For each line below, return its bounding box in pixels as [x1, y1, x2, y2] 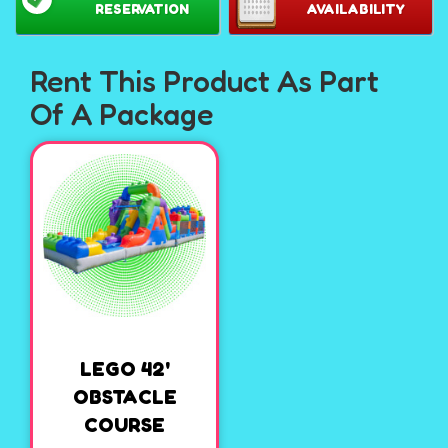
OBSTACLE [72, 385, 177, 410]
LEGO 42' [79, 357, 170, 382]
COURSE [84, 413, 165, 438]
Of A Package [30, 96, 213, 133]
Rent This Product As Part [30, 63, 379, 100]
